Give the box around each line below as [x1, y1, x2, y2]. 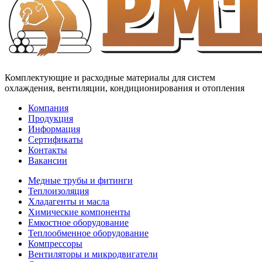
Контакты [28, 144, 67, 155]
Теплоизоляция [28, 185, 89, 196]
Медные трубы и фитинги [28, 175, 133, 185]
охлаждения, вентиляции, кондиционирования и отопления [5, 82, 244, 93]
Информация [28, 123, 80, 134]
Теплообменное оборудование [28, 227, 149, 238]
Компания [28, 102, 68, 113]
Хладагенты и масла [28, 196, 109, 206]
